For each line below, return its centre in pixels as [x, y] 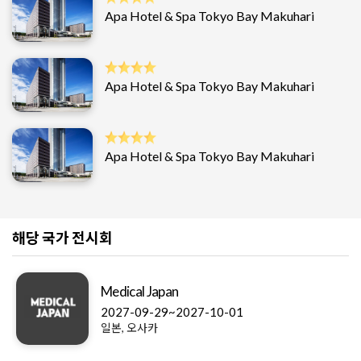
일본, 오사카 [129, 327]
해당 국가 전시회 [62, 237]
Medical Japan [140, 291]
